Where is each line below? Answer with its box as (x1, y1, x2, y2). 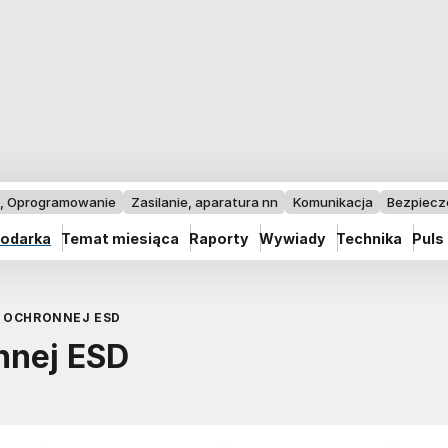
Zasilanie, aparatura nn (130, 194, 278, 210)
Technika (336, 229, 403, 247)
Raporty (189, 229, 250, 247)
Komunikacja (292, 194, 373, 210)
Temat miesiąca (61, 229, 180, 247)
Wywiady (259, 229, 327, 247)
